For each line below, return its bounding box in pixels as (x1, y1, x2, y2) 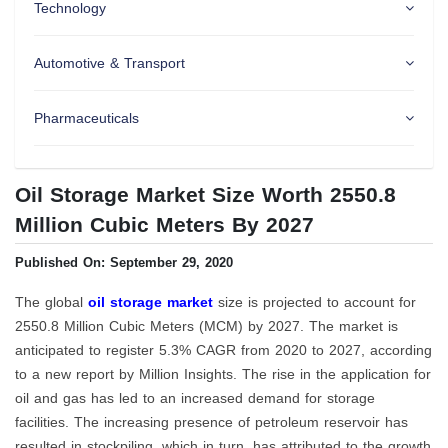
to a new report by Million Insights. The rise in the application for (15, 366, 431, 383)
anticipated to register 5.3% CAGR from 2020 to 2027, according (15, 342, 432, 359)
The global (15, 294, 88, 311)
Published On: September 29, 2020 (15, 255, 233, 271)
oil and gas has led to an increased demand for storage (15, 390, 375, 407)
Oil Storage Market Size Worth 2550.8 (15, 182, 396, 206)
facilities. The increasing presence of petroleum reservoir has (15, 414, 408, 431)
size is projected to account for (213, 294, 416, 311)
